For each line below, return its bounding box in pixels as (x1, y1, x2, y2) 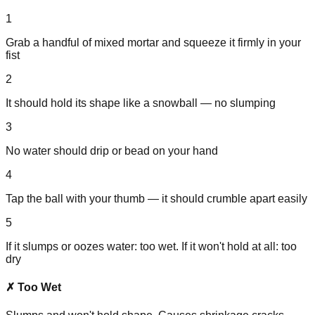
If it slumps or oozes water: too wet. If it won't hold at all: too (6, 240, 297, 253)
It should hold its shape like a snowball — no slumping (6, 97, 276, 110)
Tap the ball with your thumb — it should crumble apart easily (6, 193, 307, 205)
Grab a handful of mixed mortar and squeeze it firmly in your (6, 37, 301, 49)
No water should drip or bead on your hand (6, 145, 218, 157)
